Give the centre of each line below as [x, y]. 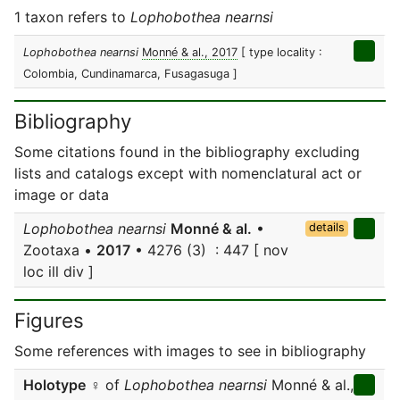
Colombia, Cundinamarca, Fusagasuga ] [130, 74]
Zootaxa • [60, 250]
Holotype [54, 385]
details [326, 227]
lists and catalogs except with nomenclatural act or [188, 173]
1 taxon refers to [72, 17]
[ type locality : [282, 52]
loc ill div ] [58, 271]
